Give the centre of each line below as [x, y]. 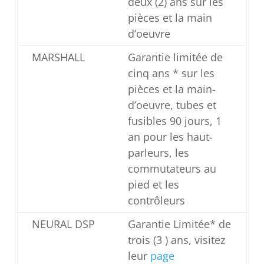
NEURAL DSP [63, 224]
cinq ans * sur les [171, 73]
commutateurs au [172, 169]
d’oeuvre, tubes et [172, 105]
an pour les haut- [170, 137]
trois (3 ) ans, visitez [176, 240]
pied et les [153, 184]
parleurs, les [158, 153]
